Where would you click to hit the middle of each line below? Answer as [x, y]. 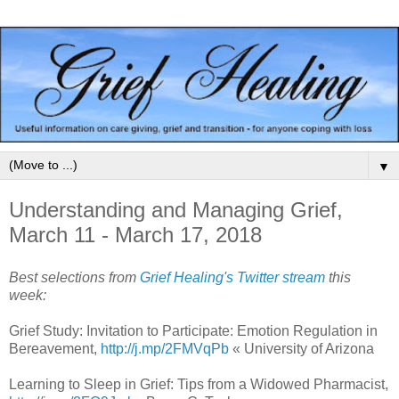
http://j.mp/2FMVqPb [165, 348]
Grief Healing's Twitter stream [232, 277]
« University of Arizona [301, 348]
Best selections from [74, 277]
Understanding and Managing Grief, [176, 209]
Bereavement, [55, 348]
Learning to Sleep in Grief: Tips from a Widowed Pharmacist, [199, 384]
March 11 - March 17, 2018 [135, 234]
